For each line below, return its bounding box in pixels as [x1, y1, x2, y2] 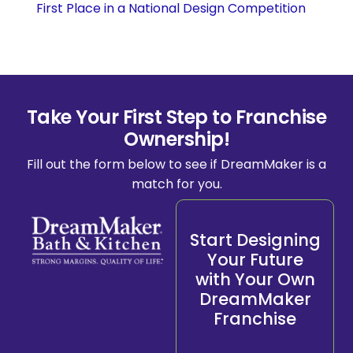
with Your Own [195, 267, 315, 291]
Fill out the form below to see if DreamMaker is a [27, 154, 326, 173]
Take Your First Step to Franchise [26, 103, 327, 130]
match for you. [131, 174, 222, 193]
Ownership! [124, 125, 229, 152]
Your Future [206, 247, 303, 271]
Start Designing [189, 228, 321, 251]
